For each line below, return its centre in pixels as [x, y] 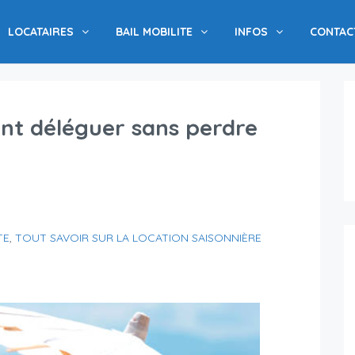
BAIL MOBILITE [154, 32]
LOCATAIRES [41, 32]
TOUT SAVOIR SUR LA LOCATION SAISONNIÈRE [138, 238]
